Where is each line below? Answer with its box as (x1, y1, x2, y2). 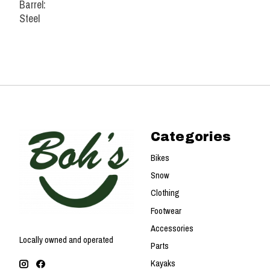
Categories (150, 129, 231, 143)
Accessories (150, 222, 193, 234)
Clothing (150, 187, 180, 199)
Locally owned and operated (19, 233, 113, 246)
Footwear (150, 204, 181, 217)
